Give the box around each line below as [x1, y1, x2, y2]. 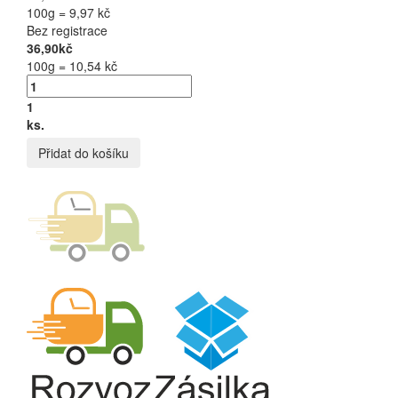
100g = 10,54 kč [27, 56, 117, 75]
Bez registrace [27, 20, 107, 39]
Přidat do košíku [38, 143, 129, 162]
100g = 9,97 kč [27, 3, 110, 21]
